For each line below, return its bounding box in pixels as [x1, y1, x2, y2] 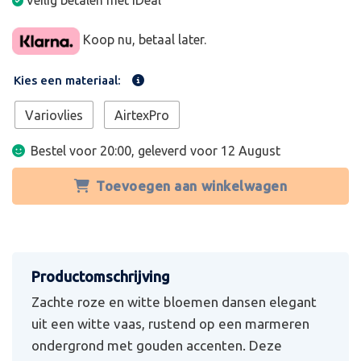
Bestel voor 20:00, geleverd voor [31, 143, 221, 158]
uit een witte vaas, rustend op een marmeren [31, 315, 309, 331]
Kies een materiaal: [14, 73, 121, 87]
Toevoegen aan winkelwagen [96, 177, 288, 193]
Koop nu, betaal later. [79, 32, 206, 48]
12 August [221, 143, 280, 158]
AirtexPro [114, 107, 169, 122]
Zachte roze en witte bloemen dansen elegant [31, 293, 317, 309]
